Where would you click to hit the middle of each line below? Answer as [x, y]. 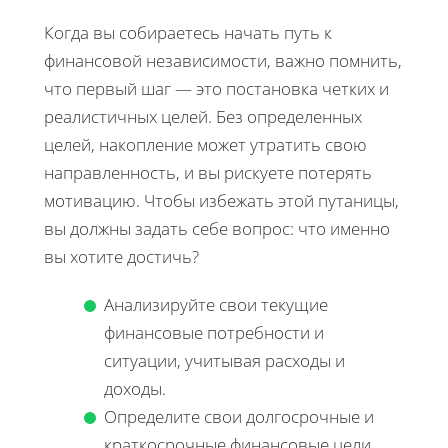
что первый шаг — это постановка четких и [216, 88]
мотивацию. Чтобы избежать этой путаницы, [221, 200]
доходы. [135, 388]
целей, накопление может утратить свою [205, 144]
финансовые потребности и [214, 332]
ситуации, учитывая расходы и [224, 360]
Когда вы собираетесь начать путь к [188, 32]
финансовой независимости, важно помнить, [223, 60]
